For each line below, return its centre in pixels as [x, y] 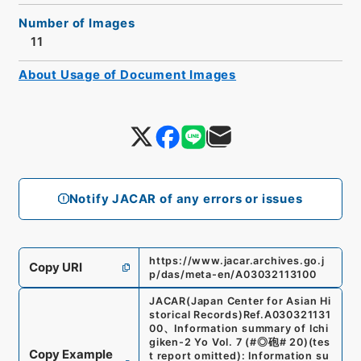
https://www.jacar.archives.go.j [237, 261]
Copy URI [55, 268]
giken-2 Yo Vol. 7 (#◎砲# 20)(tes [239, 342]
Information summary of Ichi [252, 329]
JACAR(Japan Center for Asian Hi [240, 301]
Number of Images [77, 23]
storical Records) [196, 315]
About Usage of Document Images [127, 75]
